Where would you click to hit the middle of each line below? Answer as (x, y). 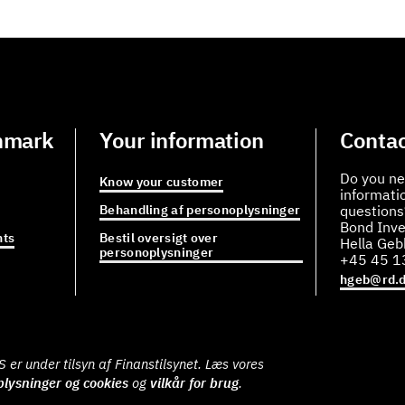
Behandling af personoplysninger (200, 210)
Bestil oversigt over (159, 238)
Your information (182, 140)
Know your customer (162, 182)
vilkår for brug (194, 383)
